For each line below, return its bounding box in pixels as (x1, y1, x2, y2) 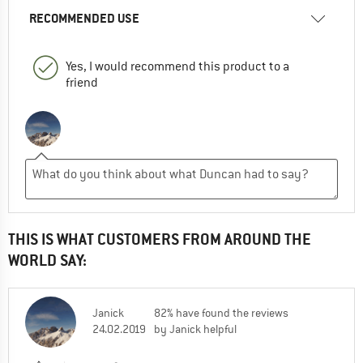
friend (66, 75, 98, 92)
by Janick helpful (154, 322, 237, 337)
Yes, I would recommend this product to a (66, 58, 289, 75)
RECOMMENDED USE (29, 10, 139, 28)
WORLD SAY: (8, 250, 87, 271)
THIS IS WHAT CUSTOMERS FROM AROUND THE (8, 229, 311, 250)
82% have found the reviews (154, 305, 288, 321)
